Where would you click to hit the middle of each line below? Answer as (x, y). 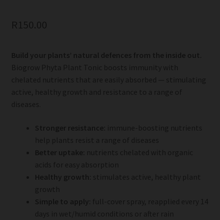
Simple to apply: (63, 201)
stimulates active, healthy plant (146, 177)
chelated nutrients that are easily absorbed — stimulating (109, 80)
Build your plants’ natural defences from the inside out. (106, 55)
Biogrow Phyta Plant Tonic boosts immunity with (95, 68)
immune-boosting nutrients (154, 127)
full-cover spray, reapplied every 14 (149, 201)
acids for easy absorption (77, 164)
